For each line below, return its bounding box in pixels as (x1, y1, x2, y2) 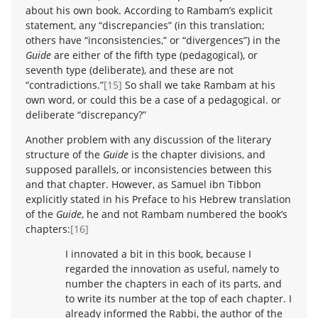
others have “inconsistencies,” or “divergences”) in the (26, 33, 280, 47)
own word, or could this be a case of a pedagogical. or (26, 92, 281, 106)
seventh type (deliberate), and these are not (26, 62, 234, 77)
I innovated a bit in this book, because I (65, 246, 251, 261)
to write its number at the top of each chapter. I (65, 291, 292, 305)
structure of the (26, 147, 103, 161)
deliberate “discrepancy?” (26, 107, 146, 121)
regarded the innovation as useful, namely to (65, 261, 279, 275)
